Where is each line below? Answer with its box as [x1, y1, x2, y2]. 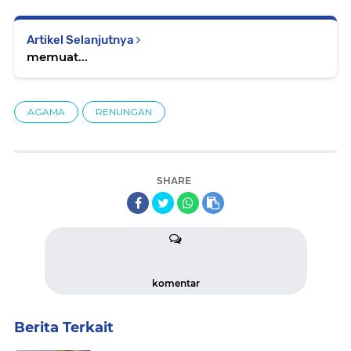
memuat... [27, 49, 88, 64]
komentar [151, 277, 200, 289]
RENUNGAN [96, 106, 152, 118]
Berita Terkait [14, 319, 114, 336]
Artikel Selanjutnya [27, 33, 136, 47]
